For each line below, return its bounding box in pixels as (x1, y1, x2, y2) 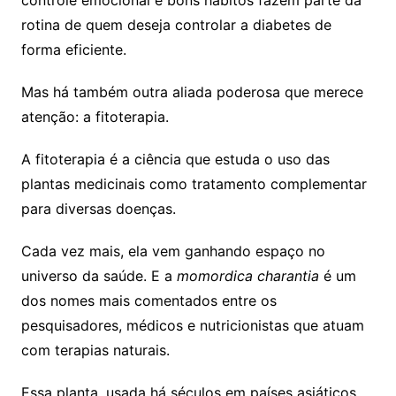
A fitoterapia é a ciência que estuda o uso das (20, 149, 330, 168)
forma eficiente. (20, 40, 126, 58)
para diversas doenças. (20, 199, 176, 217)
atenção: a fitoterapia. (20, 107, 169, 126)
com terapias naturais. (20, 340, 170, 359)
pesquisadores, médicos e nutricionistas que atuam (20, 316, 364, 334)
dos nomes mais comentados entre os (20, 291, 277, 309)
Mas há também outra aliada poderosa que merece (20, 82, 363, 101)
